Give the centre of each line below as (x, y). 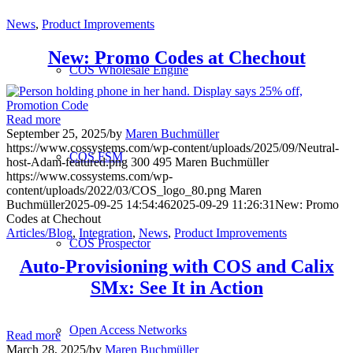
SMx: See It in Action (176, 288)
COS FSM (96, 156)
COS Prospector (110, 243)
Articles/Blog (39, 233)
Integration (106, 233)
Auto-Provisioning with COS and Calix (176, 267)
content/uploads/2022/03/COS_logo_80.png (116, 191)
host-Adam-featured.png (67, 162)
